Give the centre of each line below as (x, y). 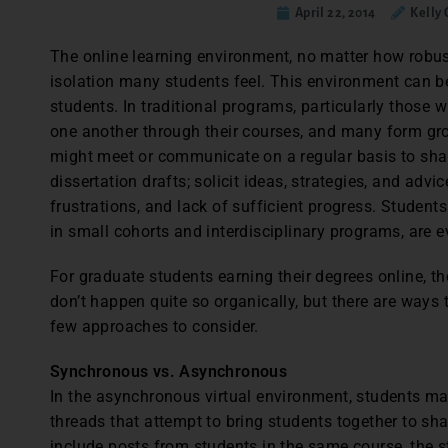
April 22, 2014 (335, 13)
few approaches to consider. (154, 326)
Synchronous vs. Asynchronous (169, 371)
